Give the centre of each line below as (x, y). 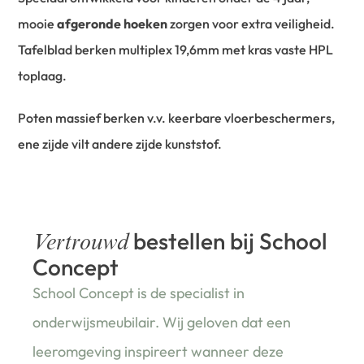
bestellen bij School (228, 241)
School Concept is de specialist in (139, 293)
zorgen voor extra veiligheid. (251, 24)
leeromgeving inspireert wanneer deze (158, 352)
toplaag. (43, 76)
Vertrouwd (81, 245)
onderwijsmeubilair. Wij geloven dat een (162, 323)
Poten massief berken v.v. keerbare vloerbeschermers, (177, 118)
